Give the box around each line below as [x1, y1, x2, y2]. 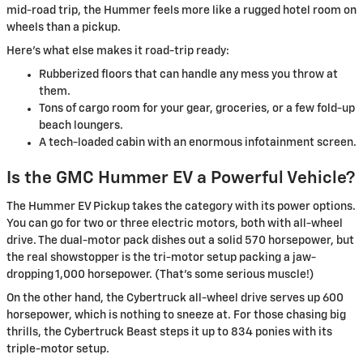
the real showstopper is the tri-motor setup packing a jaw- [6, 251, 316, 263]
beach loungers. [39, 120, 123, 131]
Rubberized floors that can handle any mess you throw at [39, 69, 338, 80]
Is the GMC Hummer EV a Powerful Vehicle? [6, 170, 355, 187]
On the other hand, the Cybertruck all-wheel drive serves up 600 [6, 292, 344, 304]
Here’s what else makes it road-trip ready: [6, 45, 229, 57]
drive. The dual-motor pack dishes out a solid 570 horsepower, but [6, 234, 354, 246]
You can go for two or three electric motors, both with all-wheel [6, 217, 343, 229]
